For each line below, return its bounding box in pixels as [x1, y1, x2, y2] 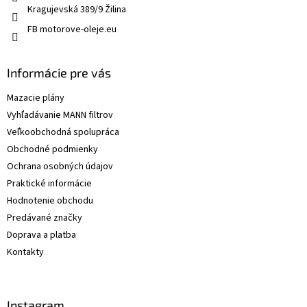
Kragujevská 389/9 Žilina [27, 3, 126, 17]
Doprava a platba [7, 228, 76, 243]
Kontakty [7, 245, 44, 260]
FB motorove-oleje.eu [27, 23, 116, 37]
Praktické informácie [7, 177, 92, 191]
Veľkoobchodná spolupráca [7, 125, 119, 140]
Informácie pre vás [7, 65, 111, 81]
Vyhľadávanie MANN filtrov [7, 108, 113, 123]
